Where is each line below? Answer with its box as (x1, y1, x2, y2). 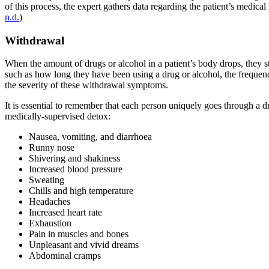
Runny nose (29, 142, 74, 153)
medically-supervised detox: (5, 111, 110, 122)
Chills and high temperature (29, 186, 133, 196)
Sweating (29, 175, 64, 186)
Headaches (29, 196, 70, 207)
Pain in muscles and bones (29, 229, 128, 240)
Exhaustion (29, 218, 71, 229)
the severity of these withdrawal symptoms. (5, 80, 168, 91)
